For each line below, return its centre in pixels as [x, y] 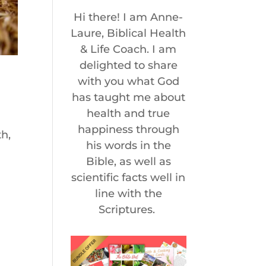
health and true [129, 114]
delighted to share [128, 66]
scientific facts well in [129, 178]
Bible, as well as [128, 162]
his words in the [128, 146]
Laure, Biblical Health [129, 34]
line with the [128, 194]
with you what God [128, 82]
